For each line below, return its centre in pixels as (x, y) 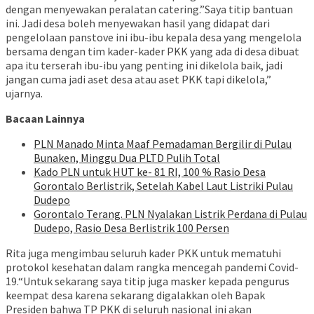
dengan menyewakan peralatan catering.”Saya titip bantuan (149, 9)
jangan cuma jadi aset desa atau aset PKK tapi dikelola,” (138, 80)
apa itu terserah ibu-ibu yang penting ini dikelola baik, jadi (144, 66)
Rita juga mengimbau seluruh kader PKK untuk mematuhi (143, 253)
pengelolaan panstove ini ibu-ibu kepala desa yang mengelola (153, 37)
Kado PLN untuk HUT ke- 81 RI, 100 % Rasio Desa (150, 172)
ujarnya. (24, 94)
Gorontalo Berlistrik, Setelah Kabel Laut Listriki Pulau (163, 186)
